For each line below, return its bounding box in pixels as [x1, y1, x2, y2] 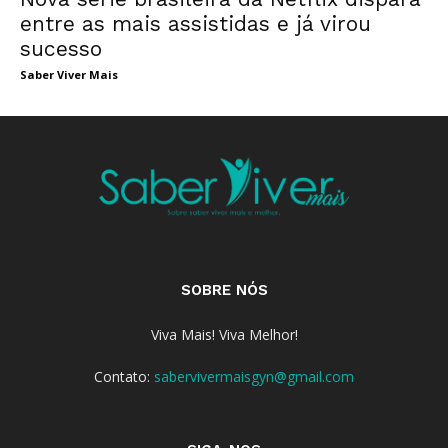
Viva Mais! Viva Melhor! [150, 324, 298, 344]
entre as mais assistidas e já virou [20, 11, 371, 37]
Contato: [94, 366, 154, 386]
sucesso [20, 36, 102, 62]
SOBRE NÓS [180, 280, 268, 299]
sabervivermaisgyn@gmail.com [154, 366, 354, 386]
